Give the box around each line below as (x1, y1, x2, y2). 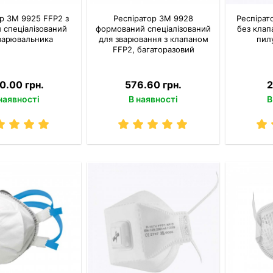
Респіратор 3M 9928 (113, 13, 194, 24)
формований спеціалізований (96, 24, 211, 34)
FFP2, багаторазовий (112, 44, 194, 55)
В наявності (129, 94, 179, 105)
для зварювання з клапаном (98, 34, 208, 44)
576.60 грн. (125, 79, 182, 91)
